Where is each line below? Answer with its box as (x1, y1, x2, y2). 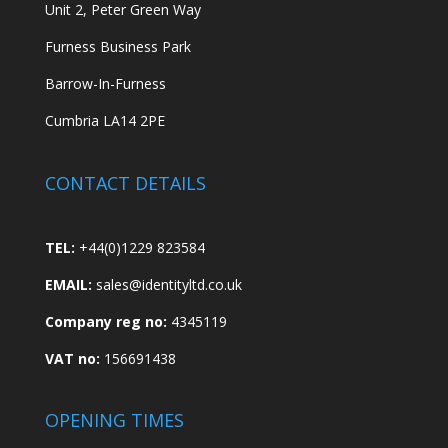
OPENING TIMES (44, 407, 184, 432)
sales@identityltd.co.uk (95, 274, 242, 294)
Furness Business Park (44, 37, 191, 57)
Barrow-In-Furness (44, 74, 166, 94)
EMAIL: (44, 274, 92, 294)
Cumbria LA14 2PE (44, 111, 165, 131)
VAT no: (44, 348, 100, 368)
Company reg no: (44, 311, 167, 331)
